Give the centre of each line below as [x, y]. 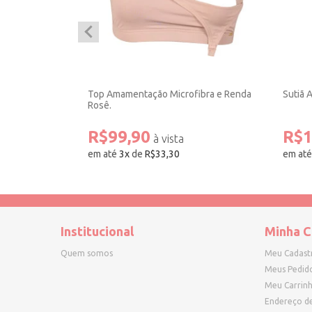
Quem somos [87, 253]
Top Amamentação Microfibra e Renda [170, 94]
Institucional [97, 231]
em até [103, 154]
